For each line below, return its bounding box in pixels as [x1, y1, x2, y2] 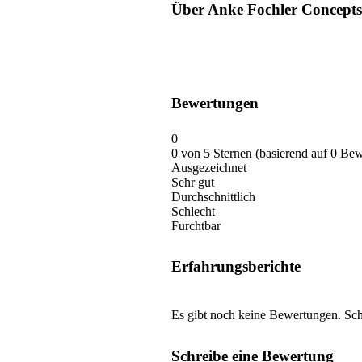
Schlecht [171, 204, 215, 219]
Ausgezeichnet [171, 161, 246, 175]
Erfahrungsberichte [171, 258, 301, 276]
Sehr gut [171, 175, 214, 190]
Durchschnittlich [171, 190, 255, 204]
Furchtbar [171, 219, 221, 234]
